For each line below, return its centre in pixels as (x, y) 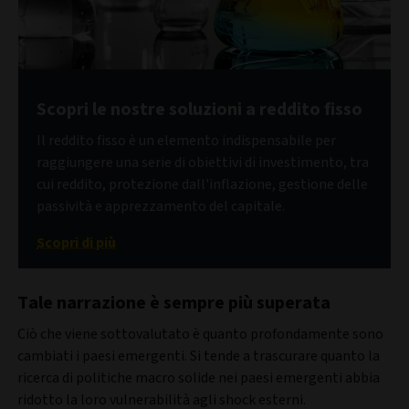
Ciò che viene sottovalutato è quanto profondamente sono (200, 334)
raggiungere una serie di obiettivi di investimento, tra (203, 162)
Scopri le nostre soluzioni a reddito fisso (199, 109)
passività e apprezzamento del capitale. (161, 206)
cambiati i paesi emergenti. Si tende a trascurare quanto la (199, 356)
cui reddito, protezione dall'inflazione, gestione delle (202, 184)
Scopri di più (76, 242)
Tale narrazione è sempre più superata (174, 303)
